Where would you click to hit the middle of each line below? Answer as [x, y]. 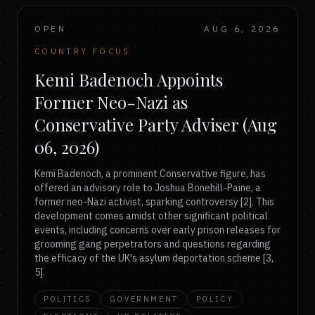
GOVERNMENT [143, 299]
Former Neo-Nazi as [111, 102]
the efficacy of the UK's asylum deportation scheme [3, [154, 258]
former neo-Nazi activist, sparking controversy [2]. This [154, 202]
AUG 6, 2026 [242, 28]
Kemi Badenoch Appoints [129, 79]
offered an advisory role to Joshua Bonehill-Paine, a [148, 188]
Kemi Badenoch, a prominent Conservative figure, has [150, 174]
